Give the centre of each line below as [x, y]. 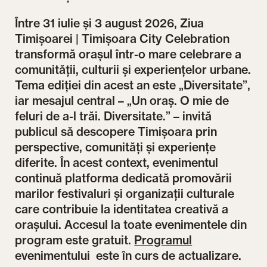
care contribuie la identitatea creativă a [122, 209]
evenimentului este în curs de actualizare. [128, 255]
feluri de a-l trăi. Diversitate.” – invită [114, 116]
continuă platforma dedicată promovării [124, 178]
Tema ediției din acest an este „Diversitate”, [133, 85]
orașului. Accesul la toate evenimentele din [131, 224]
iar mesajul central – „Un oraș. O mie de [122, 100]
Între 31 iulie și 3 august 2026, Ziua [110, 23]
